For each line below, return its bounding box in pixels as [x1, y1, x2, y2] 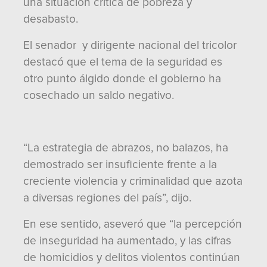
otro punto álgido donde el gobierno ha [23, 72, 221, 86]
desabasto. [23, 12, 78, 26]
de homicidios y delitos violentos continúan [23, 250, 240, 265]
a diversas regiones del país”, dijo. [23, 191, 191, 205]
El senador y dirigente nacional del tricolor [23, 38, 237, 52]
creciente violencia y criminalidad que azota [23, 174, 243, 188]
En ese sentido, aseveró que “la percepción [23, 217, 242, 231]
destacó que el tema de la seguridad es [23, 55, 222, 69]
